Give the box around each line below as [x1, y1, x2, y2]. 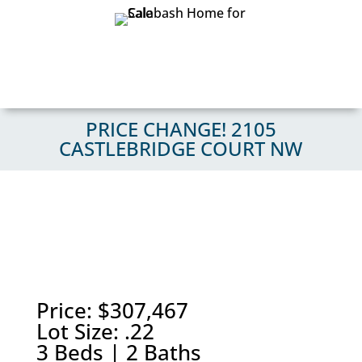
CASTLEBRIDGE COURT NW [59, 135, 303, 162]
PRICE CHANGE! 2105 [85, 116, 276, 142]
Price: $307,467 [36, 296, 188, 325]
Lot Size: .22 [36, 317, 154, 346]
